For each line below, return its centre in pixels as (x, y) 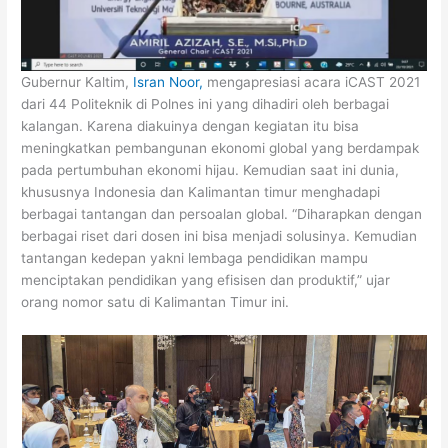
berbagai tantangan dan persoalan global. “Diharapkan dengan (222, 214)
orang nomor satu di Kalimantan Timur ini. (155, 302)
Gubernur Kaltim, (75, 82)
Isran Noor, (168, 82)
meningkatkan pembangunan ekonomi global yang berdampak (220, 148)
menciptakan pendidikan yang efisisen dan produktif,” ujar (206, 280)
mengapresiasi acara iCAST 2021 (314, 82)
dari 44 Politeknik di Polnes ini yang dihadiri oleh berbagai (205, 104)
